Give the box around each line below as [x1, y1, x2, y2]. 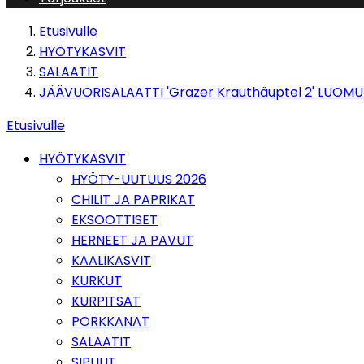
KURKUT [71, 271, 122, 290]
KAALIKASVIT [71, 251, 151, 270]
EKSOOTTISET [71, 210, 158, 229]
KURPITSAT [71, 292, 141, 310]
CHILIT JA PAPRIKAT [71, 190, 195, 209]
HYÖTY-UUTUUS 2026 [71, 170, 206, 188]
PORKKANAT [71, 312, 149, 331]
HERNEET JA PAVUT [71, 231, 193, 249]
